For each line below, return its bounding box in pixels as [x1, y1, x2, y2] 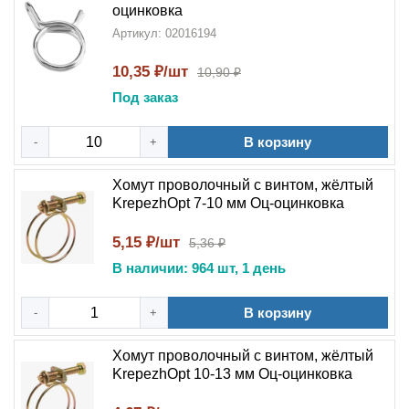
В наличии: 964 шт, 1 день [112, 260, 286, 276]
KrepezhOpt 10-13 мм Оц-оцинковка [112, 366, 352, 382]
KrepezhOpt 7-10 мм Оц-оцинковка [112, 195, 344, 211]
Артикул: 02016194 [112, 26, 216, 40]
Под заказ [112, 89, 178, 105]
